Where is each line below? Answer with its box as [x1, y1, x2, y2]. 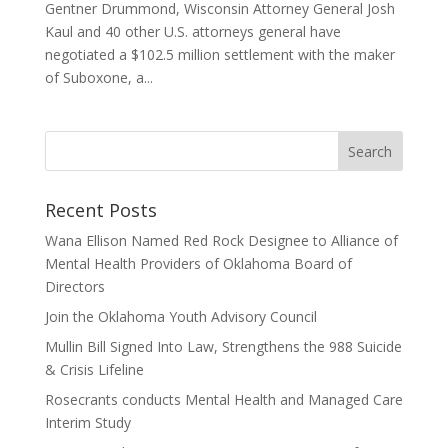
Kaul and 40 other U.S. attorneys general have [44, 22, 341, 41]
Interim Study [44, 413, 131, 432]
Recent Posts [44, 198, 157, 222]
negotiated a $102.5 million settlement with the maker [44, 45, 395, 64]
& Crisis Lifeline [44, 360, 144, 379]
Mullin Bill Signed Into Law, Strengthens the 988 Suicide [44, 337, 402, 356]
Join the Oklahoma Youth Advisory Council [44, 307, 317, 326]
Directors [44, 277, 105, 296]
